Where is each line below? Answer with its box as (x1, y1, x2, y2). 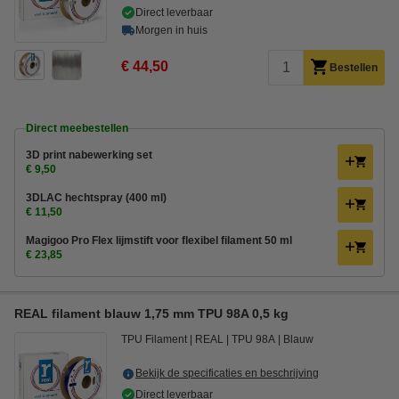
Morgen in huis (135, 24, 208, 37)
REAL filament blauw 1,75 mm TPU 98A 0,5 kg (14, 306, 289, 321)
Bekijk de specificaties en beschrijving (135, 367, 319, 379)
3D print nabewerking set (26, 149, 152, 161)
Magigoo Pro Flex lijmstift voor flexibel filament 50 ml (26, 234, 292, 247)
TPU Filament (121, 333, 187, 346)
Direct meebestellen (26, 122, 128, 134)
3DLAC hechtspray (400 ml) (26, 191, 167, 204)
